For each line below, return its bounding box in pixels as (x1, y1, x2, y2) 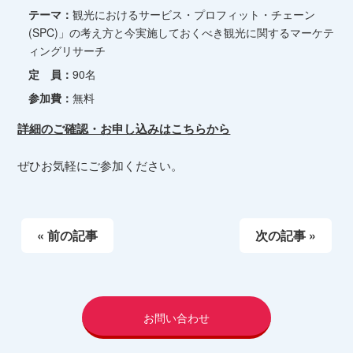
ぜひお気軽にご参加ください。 (17, 156, 184, 173)
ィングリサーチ (28, 42, 106, 58)
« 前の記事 (37, 225, 98, 244)
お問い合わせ (143, 309, 210, 325)
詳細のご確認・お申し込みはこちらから (17, 119, 231, 137)
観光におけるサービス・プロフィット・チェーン (72, 6, 316, 22)
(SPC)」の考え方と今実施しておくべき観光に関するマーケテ (28, 24, 335, 40)
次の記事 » (255, 225, 316, 244)
